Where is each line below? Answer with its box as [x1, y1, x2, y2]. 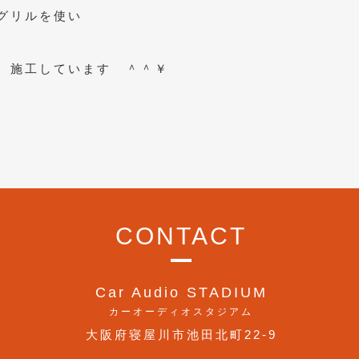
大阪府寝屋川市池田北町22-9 [85, 328, 277, 341]
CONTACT [115, 223, 247, 249]
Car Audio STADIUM [95, 284, 268, 301]
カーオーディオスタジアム [109, 306, 253, 317]
